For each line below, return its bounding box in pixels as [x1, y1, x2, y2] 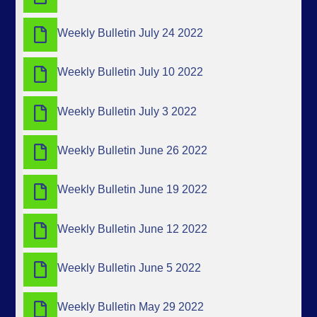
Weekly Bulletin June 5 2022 [57, 262, 202, 275]
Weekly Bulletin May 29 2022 [57, 301, 204, 313]
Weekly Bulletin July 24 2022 [57, 27, 204, 40]
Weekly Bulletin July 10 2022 [57, 66, 204, 79]
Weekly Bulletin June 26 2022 [57, 144, 208, 157]
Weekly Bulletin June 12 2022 [57, 222, 208, 235]
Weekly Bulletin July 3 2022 [57, 105, 197, 117]
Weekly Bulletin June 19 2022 [57, 183, 208, 196]
